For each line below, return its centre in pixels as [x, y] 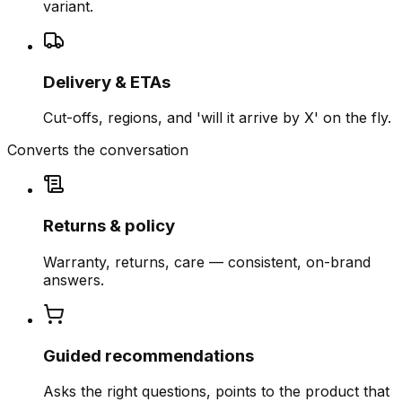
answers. [74, 280]
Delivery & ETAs [107, 82]
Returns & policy [109, 226]
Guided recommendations [149, 355]
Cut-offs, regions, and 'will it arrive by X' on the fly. [217, 118]
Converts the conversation [98, 150]
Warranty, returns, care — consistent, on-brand [207, 262]
